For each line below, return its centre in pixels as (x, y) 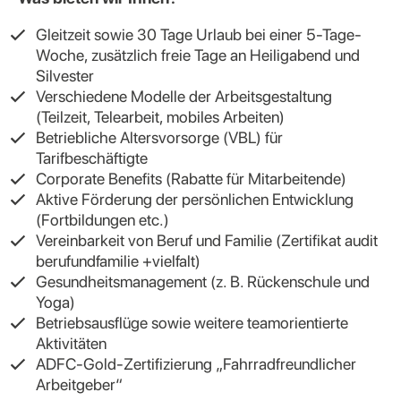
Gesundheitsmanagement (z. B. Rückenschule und (203, 282)
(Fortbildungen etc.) (104, 220)
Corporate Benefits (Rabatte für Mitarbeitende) (193, 179)
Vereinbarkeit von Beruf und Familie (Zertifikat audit (207, 240)
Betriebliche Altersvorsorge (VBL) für (159, 137)
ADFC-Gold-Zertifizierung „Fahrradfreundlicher (196, 364)
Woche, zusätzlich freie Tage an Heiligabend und (198, 55)
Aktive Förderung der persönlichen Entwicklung (195, 199)
